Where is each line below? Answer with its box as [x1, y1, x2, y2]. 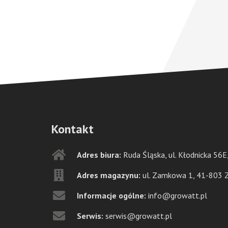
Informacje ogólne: [76, 190, 148, 201]
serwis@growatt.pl [105, 210, 172, 221]
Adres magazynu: [76, 169, 142, 180]
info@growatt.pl [148, 190, 207, 201]
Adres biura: [76, 149, 123, 160]
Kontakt [51, 121, 94, 137]
